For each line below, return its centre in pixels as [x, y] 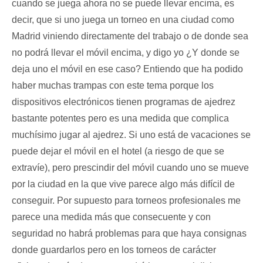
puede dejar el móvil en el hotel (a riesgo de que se [118, 151]
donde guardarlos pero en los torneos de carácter [114, 250]
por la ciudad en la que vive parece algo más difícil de [123, 184]
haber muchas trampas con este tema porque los [113, 86]
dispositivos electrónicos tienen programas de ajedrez [124, 102]
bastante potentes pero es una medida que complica [120, 119]
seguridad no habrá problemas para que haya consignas [129, 234]
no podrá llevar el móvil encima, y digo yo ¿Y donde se [126, 53]
